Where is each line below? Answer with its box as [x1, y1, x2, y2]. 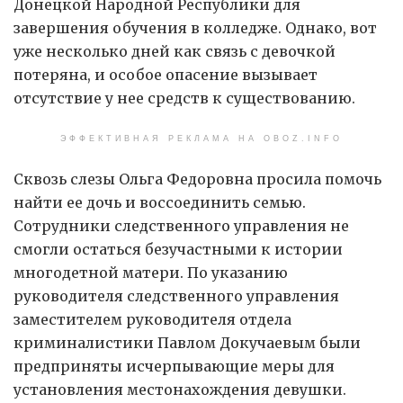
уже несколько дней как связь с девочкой [13, 41, 336, 60]
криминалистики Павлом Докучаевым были [13, 333, 361, 352]
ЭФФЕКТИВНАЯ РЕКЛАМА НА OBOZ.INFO [60, 133, 343, 143]
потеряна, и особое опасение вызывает [13, 65, 318, 84]
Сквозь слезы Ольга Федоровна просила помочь [13, 169, 381, 188]
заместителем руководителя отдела [13, 309, 291, 328]
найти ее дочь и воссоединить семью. [13, 193, 306, 211]
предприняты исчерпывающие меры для [13, 356, 335, 375]
